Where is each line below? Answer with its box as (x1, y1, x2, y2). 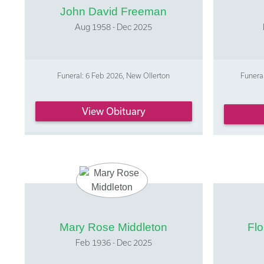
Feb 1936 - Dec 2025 (75, 237, 152, 248)
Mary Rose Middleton (60, 221, 168, 234)
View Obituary (81, 105, 146, 117)
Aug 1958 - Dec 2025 (75, 22, 153, 32)
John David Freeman (60, 5, 167, 18)
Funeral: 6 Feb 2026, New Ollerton (57, 71, 170, 80)
